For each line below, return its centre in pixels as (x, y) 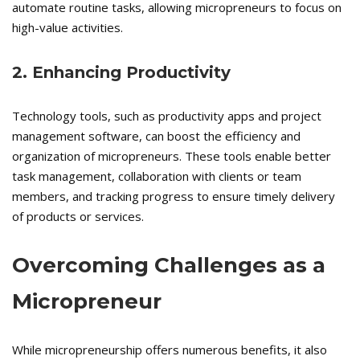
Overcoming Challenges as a (169, 266)
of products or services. (78, 217)
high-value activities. (67, 28)
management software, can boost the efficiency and (156, 136)
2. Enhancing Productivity (121, 73)
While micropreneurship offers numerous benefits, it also (170, 350)
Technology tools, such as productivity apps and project (167, 116)
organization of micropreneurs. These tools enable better (172, 156)
